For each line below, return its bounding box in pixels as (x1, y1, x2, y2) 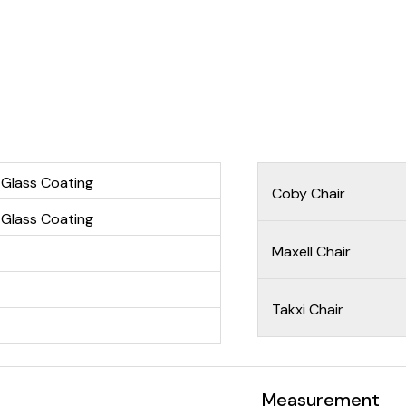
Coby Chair (272, 183, 346, 203)
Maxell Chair (272, 241, 352, 261)
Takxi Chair (272, 299, 344, 319)
